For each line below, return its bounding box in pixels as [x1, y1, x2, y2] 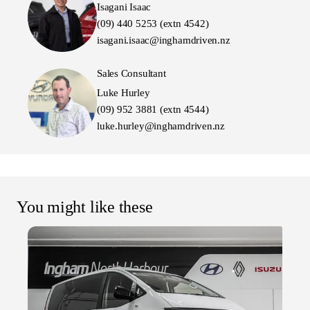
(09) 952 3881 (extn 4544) [97, 104, 209, 116]
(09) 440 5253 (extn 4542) [97, 18, 209, 30]
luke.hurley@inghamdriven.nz [97, 120, 225, 132]
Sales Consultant [97, 68, 166, 80]
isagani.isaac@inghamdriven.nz [97, 35, 230, 46]
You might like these [17, 198, 153, 217]
